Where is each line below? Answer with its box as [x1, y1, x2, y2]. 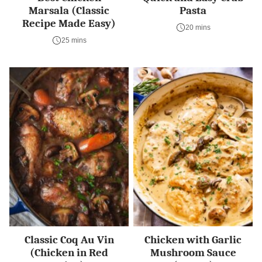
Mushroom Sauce [150, 246, 236, 259]
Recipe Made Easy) [22, 16, 116, 30]
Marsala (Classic [29, 4, 109, 17]
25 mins [61, 36, 87, 44]
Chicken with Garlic [144, 233, 242, 246]
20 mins [185, 23, 211, 32]
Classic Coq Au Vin [24, 233, 114, 246]
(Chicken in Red [30, 246, 108, 259]
